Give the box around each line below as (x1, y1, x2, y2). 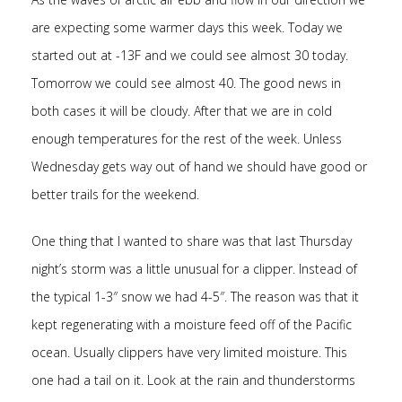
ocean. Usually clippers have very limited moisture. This (31, 344, 347, 361)
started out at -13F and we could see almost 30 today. (31, 47, 348, 64)
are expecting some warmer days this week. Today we (31, 19, 343, 36)
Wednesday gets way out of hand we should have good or (31, 158, 367, 175)
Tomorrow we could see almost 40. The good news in (31, 74, 341, 92)
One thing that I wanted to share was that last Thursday (31, 232, 352, 249)
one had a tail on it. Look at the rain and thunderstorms (31, 371, 355, 389)
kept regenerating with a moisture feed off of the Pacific (31, 316, 352, 333)
